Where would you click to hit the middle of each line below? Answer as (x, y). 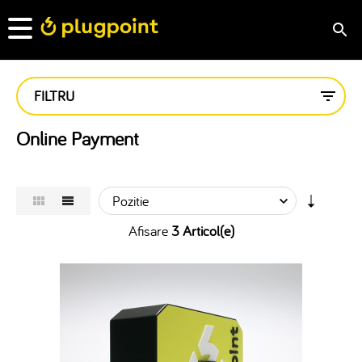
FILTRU (54, 96)
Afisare (148, 231)
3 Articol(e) (202, 231)
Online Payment (78, 139)
